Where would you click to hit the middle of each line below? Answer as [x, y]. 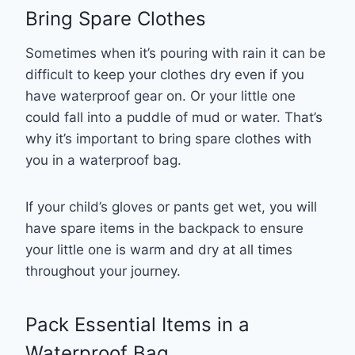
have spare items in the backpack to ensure [164, 228]
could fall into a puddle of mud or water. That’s [174, 117]
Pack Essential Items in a [137, 324]
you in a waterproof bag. [105, 160]
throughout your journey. [105, 271]
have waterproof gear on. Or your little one [160, 95]
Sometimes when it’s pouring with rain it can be [176, 53]
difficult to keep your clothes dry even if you [165, 74]
